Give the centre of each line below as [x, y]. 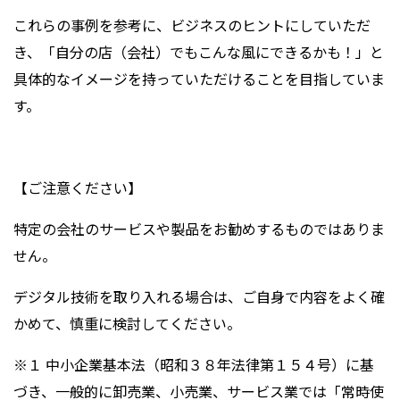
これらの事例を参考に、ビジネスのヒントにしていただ [192, 25]
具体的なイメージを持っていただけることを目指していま [199, 78]
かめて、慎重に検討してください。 [127, 323]
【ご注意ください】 [78, 187]
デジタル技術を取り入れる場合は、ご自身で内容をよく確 [199, 296]
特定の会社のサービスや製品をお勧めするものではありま [199, 228]
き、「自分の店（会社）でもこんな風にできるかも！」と [199, 51]
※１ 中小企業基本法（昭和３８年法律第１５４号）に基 [194, 364]
